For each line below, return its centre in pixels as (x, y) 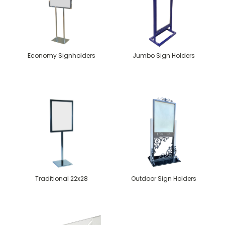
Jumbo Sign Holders (164, 55)
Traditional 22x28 (61, 178)
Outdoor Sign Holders (164, 178)
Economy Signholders (61, 55)
